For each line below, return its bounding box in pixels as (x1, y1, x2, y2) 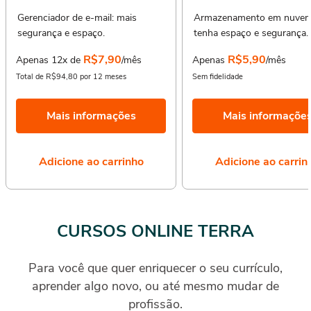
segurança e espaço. (17, 26, 105, 40)
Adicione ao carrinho (38, 153, 144, 169)
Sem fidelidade (192, 71, 243, 82)
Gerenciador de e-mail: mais (17, 10, 137, 24)
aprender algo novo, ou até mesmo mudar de (32, 277, 279, 294)
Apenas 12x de (16, 53, 81, 67)
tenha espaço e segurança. (194, 26, 308, 40)
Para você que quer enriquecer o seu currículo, (28, 259, 283, 276)
